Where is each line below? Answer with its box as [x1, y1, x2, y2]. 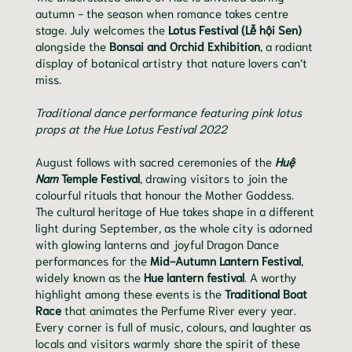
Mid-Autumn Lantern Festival [150, 252, 301, 269]
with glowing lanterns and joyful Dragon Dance [35, 236, 279, 252]
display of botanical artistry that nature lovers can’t [35, 54, 307, 71]
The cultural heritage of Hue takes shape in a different [35, 203, 314, 219]
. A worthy [244, 269, 297, 285]
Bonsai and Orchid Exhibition [109, 38, 260, 54]
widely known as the [35, 269, 144, 285]
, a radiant [260, 38, 313, 54]
